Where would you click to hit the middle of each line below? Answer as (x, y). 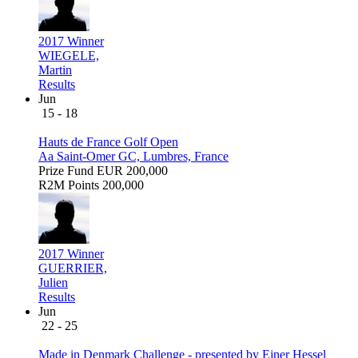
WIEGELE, (69, 56)
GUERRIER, (73, 268)
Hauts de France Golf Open (108, 142)
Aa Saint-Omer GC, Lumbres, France (133, 157)
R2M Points (69, 185)
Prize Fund (66, 171)
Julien (53, 283)
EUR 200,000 (132, 171)
